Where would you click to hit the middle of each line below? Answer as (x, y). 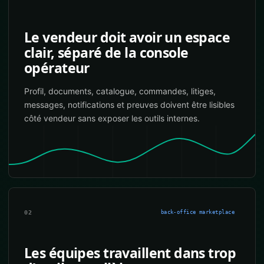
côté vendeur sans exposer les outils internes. (112, 118)
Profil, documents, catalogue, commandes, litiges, (120, 91)
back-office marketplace (197, 212)
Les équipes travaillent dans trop (130, 253)
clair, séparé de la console (106, 52)
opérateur (57, 68)
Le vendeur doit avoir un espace (127, 37)
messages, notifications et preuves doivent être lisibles (129, 105)
